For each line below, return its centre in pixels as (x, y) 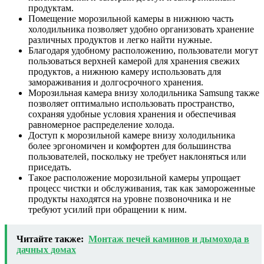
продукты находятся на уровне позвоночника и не (130, 199)
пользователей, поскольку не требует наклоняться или (137, 157)
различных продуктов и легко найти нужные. (120, 40)
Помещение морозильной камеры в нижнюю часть (131, 19)
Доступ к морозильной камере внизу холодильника (132, 136)
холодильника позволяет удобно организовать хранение (141, 29)
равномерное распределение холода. (101, 125)
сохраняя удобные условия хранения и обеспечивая (132, 114)
